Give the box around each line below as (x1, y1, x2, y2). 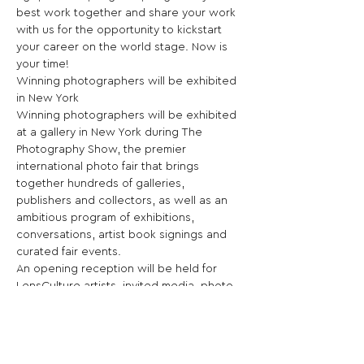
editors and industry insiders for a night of (16, 297, 243, 309)
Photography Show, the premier (16, 144, 189, 155)
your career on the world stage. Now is (16, 41, 231, 53)
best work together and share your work (16, 7, 239, 19)
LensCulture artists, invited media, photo (16, 280, 236, 292)
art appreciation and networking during (16, 314, 231, 326)
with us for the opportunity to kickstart (16, 24, 225, 36)
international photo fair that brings (16, 161, 202, 172)
